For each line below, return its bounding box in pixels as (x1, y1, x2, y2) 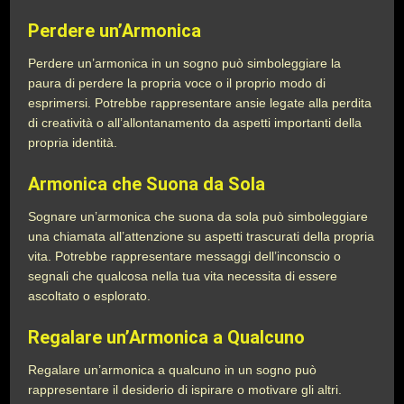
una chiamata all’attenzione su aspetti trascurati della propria (28, 229, 375, 243)
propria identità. (28, 135, 118, 150)
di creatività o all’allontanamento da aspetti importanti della (28, 115, 363, 130)
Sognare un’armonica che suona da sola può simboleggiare (28, 209, 369, 224)
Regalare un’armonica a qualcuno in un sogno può (28, 363, 317, 377)
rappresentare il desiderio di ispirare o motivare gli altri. (28, 382, 343, 397)
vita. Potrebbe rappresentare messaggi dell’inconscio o (28, 249, 342, 263)
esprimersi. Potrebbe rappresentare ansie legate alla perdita (28, 96, 372, 110)
